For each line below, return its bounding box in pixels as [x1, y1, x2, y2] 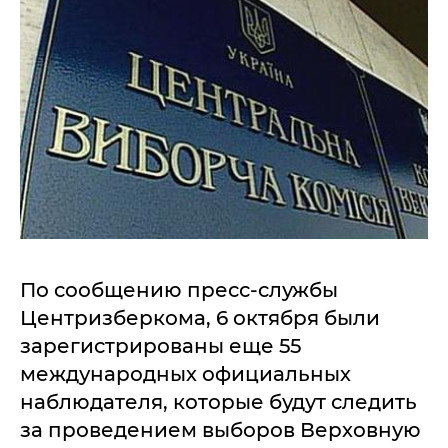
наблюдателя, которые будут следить [20, 389, 417, 414]
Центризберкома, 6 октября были [20, 305, 380, 330]
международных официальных [20, 361, 351, 386]
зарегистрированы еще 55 [20, 333, 301, 358]
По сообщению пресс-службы [20, 277, 338, 302]
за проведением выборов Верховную [20, 417, 421, 442]
